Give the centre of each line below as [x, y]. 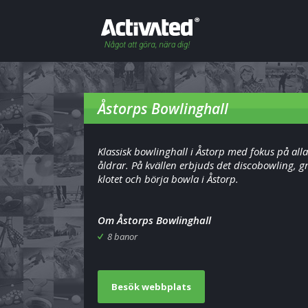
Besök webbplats [151, 287]
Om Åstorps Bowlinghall [154, 220]
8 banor [122, 236]
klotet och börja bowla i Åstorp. [168, 179]
